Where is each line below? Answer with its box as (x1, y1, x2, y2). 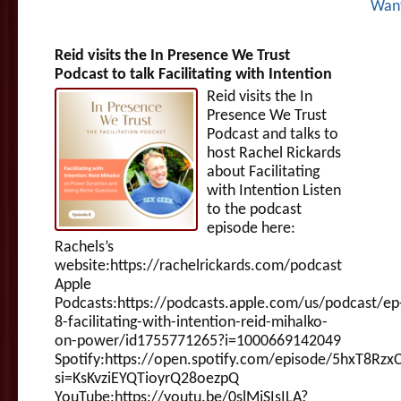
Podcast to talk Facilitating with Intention (55, 65, 332, 83)
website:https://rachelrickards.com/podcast (55, 257, 342, 275)
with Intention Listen (207, 182, 341, 200)
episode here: (207, 219, 295, 237)
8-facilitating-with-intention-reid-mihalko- (55, 313, 328, 331)
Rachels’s (55, 238, 114, 256)
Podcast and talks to (207, 125, 338, 143)
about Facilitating (207, 163, 320, 181)
